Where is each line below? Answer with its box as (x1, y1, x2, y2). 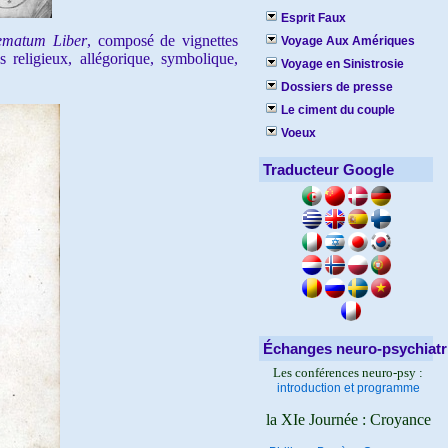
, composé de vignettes (87, 32, 239, 49)
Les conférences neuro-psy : (273, 365, 423, 380)
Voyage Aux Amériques (281, 34, 415, 48)
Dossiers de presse (281, 80, 393, 94)
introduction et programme (276, 381, 420, 395)
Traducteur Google (263, 161, 394, 178)
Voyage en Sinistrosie (281, 57, 404, 71)
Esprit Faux (281, 11, 346, 25)
